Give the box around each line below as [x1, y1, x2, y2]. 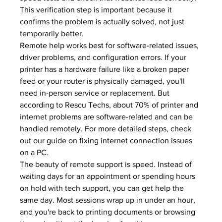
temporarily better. [20, 29, 84, 38]
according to [20, 101, 65, 109]
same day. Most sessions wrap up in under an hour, [20, 196, 198, 204]
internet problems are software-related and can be [20, 112, 195, 121]
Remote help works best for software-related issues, [20, 41, 201, 50]
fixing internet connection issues [79, 136, 195, 145]
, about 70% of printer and [109, 101, 201, 109]
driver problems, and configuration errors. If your [20, 53, 189, 61]
